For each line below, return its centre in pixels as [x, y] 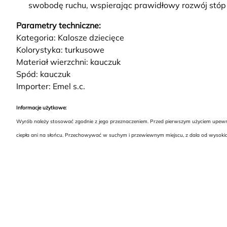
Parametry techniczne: [59, 26]
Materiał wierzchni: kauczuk [68, 62]
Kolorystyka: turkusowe [60, 50]
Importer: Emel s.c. [51, 86]
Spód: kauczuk [43, 74]
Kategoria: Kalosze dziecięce [70, 38]
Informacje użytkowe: [41, 108]
